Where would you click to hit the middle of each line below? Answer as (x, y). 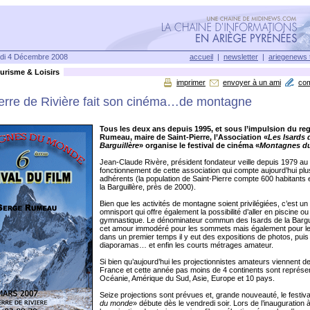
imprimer (191, 82)
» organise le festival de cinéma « (199, 145)
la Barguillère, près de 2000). (148, 187)
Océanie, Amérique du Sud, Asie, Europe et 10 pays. (187, 278)
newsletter (241, 57)
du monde (116, 303)
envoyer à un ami (252, 82)
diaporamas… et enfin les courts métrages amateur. (186, 245)
